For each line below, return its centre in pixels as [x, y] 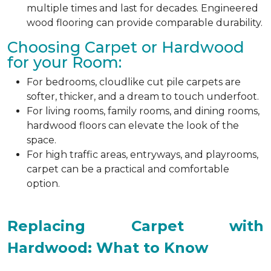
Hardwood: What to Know [108, 247]
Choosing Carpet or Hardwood [126, 47]
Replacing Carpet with [135, 226]
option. [43, 183]
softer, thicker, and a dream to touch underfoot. [143, 96]
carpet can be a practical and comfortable [128, 169]
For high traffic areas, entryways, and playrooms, [142, 154]
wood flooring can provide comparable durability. [145, 22]
